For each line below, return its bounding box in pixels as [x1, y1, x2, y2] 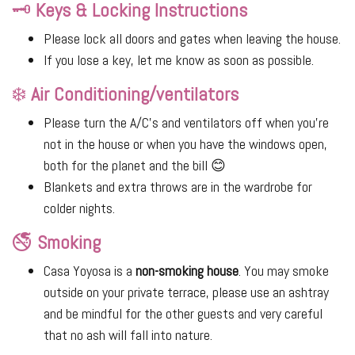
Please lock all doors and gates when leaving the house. [44, 29, 341, 48]
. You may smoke [239, 261, 329, 281]
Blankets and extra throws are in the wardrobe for [44, 177, 312, 197]
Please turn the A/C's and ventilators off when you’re [44, 113, 329, 132]
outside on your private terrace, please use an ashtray [44, 283, 329, 302]
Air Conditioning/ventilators [31, 82, 239, 107]
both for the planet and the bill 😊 [44, 156, 226, 175]
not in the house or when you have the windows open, [44, 135, 327, 154]
